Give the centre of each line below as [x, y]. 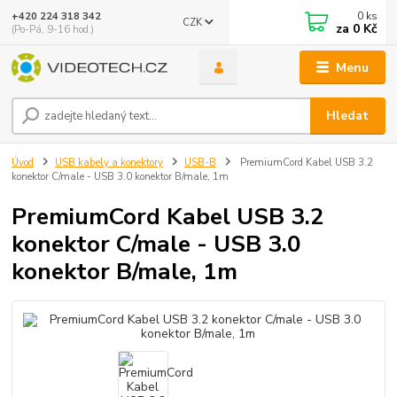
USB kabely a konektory [109, 162]
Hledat [348, 116]
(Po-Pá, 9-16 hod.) [53, 29]
